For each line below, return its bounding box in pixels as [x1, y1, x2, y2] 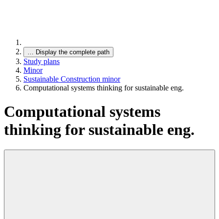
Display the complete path [36, 48, 109, 56]
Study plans [23, 57, 60, 66]
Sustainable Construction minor [23, 75, 120, 83]
